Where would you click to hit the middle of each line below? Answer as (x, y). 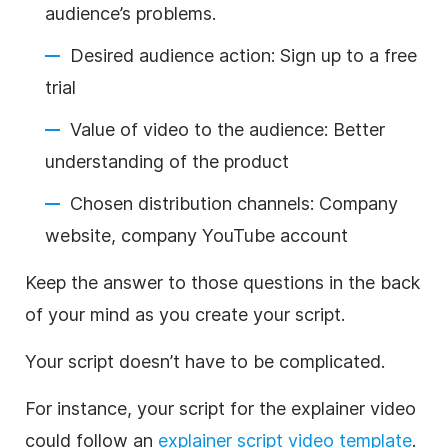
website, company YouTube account (199, 235)
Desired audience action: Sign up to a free (243, 55)
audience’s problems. (130, 13)
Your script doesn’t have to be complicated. (207, 361)
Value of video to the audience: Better (227, 129)
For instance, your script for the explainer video (220, 408)
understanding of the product (167, 161)
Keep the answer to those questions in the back (222, 282)
